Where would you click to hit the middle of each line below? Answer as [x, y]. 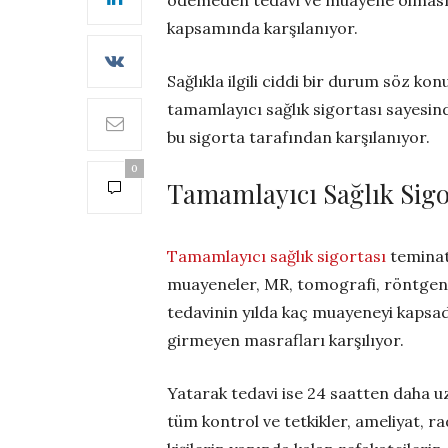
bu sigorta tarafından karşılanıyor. [298, 136]
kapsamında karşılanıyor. [262, 27]
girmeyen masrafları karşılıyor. [285, 339]
